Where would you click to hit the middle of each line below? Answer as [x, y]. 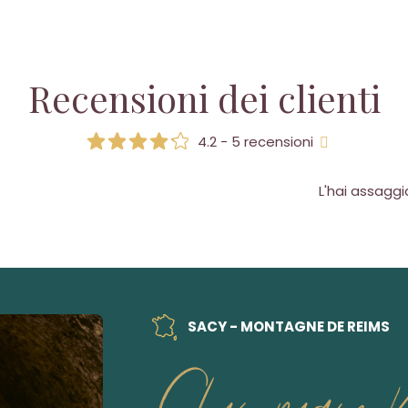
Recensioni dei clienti [204, 98]
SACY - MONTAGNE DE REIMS [287, 326]
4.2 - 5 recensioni [257, 142]
